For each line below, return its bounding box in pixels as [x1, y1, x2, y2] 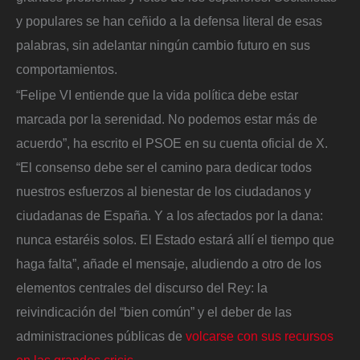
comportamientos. [16, 61, 117, 76]
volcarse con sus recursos [186, 328, 333, 343]
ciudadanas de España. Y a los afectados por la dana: [16, 207, 323, 223]
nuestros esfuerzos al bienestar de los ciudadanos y [16, 183, 311, 198]
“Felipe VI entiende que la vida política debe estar [16, 87, 298, 102]
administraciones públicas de [16, 328, 186, 343]
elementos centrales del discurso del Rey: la [16, 280, 268, 295]
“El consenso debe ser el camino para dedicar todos [16, 159, 312, 174]
